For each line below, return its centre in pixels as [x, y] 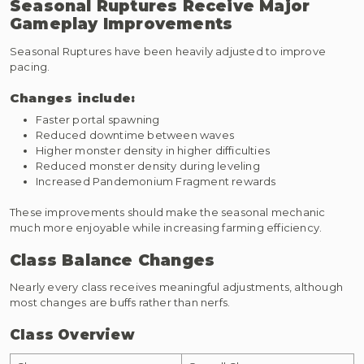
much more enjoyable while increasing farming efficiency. [166, 228]
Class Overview [72, 334]
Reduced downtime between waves [135, 134]
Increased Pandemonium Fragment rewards [156, 181]
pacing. [30, 67]
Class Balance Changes [113, 260]
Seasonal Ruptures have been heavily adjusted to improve [168, 52]
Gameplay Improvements [121, 24]
